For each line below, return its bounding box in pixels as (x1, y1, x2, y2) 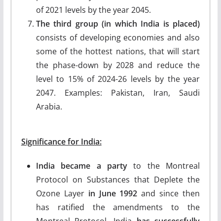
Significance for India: (21, 136, 102, 147)
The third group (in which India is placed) (36, 18, 200, 29)
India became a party (36, 160, 127, 171)
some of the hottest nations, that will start (36, 45, 200, 57)
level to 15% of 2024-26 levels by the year (36, 73, 200, 84)
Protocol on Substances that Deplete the (36, 174, 200, 185)
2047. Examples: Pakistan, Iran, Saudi (36, 87, 200, 98)
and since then (137, 187, 200, 199)
